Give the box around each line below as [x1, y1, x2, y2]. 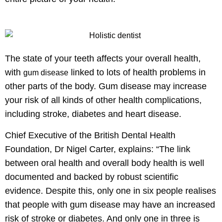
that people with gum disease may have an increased [5, 199, 215, 210]
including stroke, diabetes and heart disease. [5, 109, 181, 119]
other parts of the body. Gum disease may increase [5, 81, 207, 91]
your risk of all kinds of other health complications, [5, 95, 202, 105]
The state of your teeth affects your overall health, [5, 53, 201, 63]
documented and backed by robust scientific [5, 171, 178, 182]
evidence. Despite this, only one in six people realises [5, 185, 216, 196]
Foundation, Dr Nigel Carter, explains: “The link [5, 144, 190, 154]
